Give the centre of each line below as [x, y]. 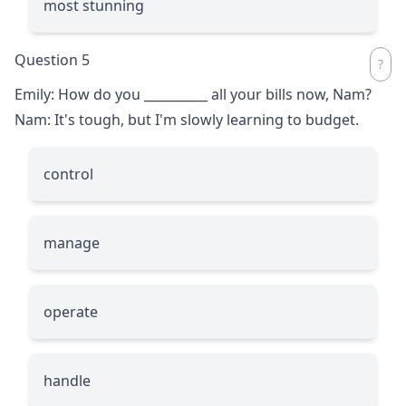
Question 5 [52, 59]
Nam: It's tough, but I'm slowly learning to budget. [187, 119]
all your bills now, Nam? [290, 94]
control [68, 174]
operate [71, 311]
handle [67, 380]
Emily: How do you [79, 94]
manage [72, 242]
